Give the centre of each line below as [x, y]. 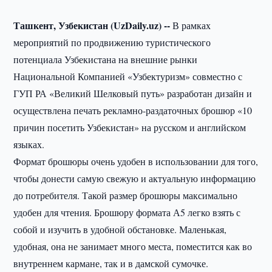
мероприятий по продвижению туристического [112, 42]
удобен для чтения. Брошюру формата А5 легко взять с [127, 212]
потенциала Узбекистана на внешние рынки [106, 59]
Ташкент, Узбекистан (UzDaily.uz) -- [92, 25]
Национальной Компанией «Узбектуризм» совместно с [128, 76]
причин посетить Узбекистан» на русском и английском [130, 127]
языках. [29, 144]
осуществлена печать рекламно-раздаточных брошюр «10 [133, 110]
